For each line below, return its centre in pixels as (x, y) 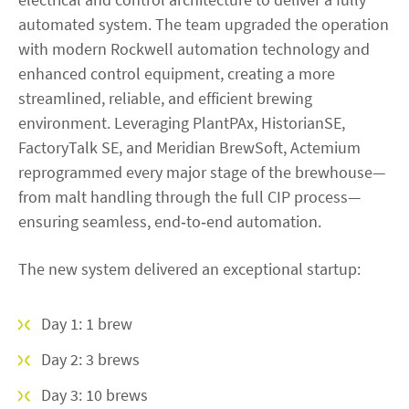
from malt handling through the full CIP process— (189, 196)
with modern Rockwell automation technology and (194, 48)
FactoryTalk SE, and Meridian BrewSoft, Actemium (189, 147)
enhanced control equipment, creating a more (177, 73)
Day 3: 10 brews (94, 394)
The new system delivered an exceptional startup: (189, 268)
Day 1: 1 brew (87, 323)
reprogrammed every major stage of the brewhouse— (202, 172)
